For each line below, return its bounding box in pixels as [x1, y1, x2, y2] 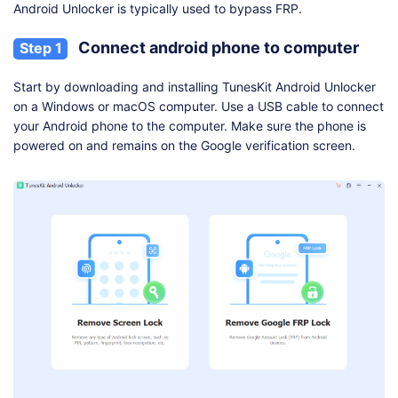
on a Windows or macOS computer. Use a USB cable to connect [13, 99, 384, 115]
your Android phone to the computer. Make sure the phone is [13, 118, 366, 134]
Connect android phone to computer [75, 38, 359, 58]
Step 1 [19, 39, 62, 58]
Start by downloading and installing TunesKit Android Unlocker [13, 79, 376, 95]
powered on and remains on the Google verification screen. [13, 138, 355, 154]
